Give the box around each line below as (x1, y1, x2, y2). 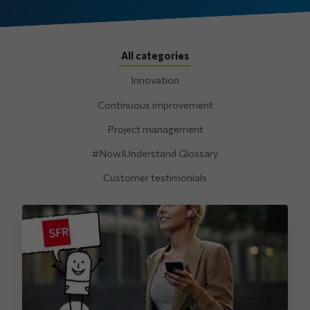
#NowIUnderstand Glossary (92, 147, 218, 160)
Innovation (131, 73, 179, 86)
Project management (107, 122, 203, 135)
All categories (121, 49, 189, 62)
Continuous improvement (97, 98, 213, 111)
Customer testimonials (103, 171, 207, 184)
